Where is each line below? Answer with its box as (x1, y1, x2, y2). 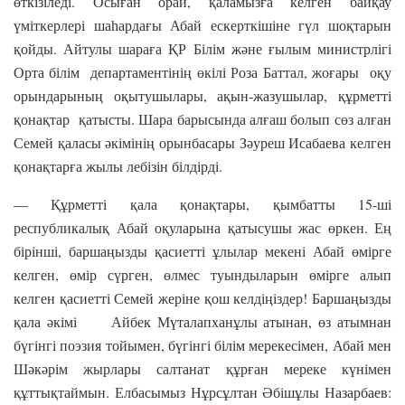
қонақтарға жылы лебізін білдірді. (14, 155, 222, 175)
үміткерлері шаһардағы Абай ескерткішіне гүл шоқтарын (14, 14, 391, 34)
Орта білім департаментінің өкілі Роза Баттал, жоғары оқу (14, 61, 391, 81)
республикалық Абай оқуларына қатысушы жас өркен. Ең (14, 217, 391, 237)
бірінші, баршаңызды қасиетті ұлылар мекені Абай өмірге (14, 240, 391, 260)
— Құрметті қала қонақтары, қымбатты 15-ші (14, 193, 391, 213)
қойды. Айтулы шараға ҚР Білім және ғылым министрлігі (14, 38, 391, 58)
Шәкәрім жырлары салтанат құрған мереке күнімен (14, 358, 391, 378)
